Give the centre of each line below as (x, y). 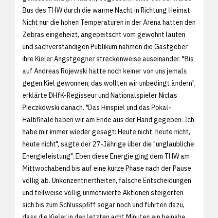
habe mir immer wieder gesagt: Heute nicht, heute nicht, (106, 132)
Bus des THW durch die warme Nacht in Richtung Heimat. (107, 10)
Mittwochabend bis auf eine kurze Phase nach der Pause (107, 168)
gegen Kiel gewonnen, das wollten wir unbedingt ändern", (109, 83)
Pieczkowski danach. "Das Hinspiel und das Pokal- (97, 107)
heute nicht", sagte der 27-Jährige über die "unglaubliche (108, 144)
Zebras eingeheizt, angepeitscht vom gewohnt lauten (104, 34)
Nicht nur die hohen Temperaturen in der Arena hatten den (109, 22)
